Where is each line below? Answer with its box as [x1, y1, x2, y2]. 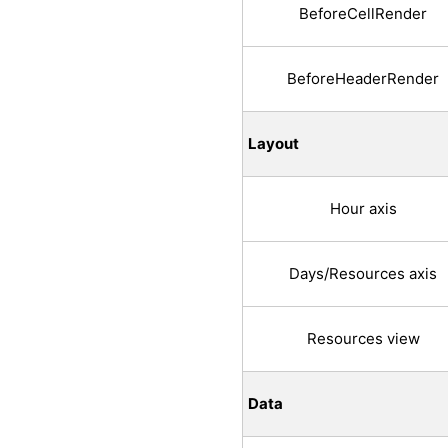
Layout [248, 134, 299, 154]
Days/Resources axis [289, 264, 437, 284]
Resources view [306, 329, 420, 349]
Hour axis [329, 199, 397, 219]
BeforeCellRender [299, 4, 427, 24]
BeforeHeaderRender [287, 69, 439, 89]
